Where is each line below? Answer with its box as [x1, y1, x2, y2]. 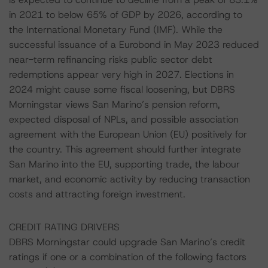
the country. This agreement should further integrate [9, 143, 241, 156]
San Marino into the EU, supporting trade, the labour [9, 158, 240, 170]
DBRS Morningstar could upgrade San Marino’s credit [9, 236, 245, 248]
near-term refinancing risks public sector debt [9, 53, 212, 66]
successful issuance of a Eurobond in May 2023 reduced [9, 38, 259, 51]
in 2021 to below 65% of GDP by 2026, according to [9, 8, 242, 21]
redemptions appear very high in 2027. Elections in [9, 68, 234, 81]
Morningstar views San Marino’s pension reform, [9, 98, 220, 111]
